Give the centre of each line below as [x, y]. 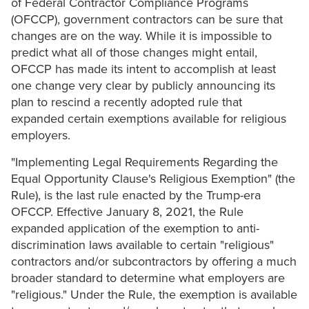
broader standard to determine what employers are [148, 278]
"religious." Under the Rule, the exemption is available [154, 295]
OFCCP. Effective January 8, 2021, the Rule [127, 212]
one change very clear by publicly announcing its [143, 86]
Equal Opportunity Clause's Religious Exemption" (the [153, 179]
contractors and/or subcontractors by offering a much [154, 262]
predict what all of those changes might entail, [134, 53]
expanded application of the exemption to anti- [135, 229]
